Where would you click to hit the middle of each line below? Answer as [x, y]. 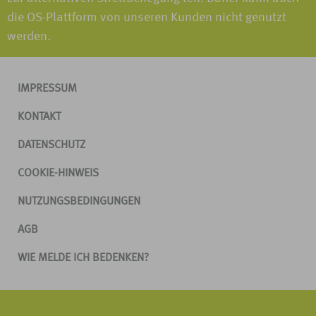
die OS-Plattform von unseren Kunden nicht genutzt [147, 18]
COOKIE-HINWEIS [58, 174]
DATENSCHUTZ [51, 145]
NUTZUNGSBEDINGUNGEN [79, 202]
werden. [29, 37]
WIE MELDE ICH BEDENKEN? [83, 258]
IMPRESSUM [47, 89]
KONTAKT [39, 117]
